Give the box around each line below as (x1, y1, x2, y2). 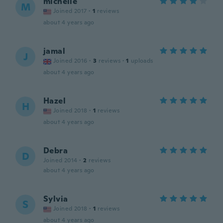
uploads (130, 57, 153, 65)
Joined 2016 (53, 57, 88, 65)
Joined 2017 (53, 7, 87, 15)
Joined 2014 (43, 156, 78, 164)
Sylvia (43, 194, 68, 204)
